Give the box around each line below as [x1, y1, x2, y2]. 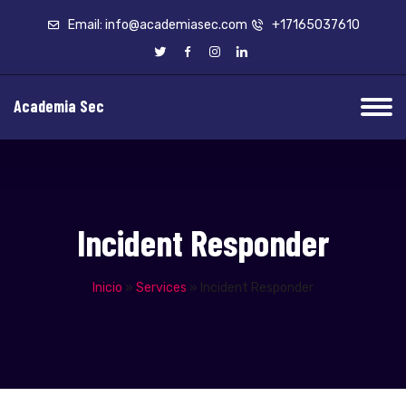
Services [136, 280, 187, 295]
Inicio [92, 280, 122, 295]
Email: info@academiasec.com [64, 17, 247, 33]
